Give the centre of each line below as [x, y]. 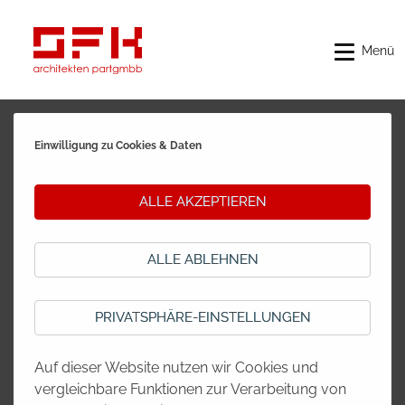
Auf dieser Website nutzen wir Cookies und [176, 367]
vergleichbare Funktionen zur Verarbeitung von [190, 389]
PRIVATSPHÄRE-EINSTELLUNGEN [202, 317]
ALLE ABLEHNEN [202, 259]
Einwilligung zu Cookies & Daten [118, 145]
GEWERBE [184, 223]
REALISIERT [189, 131]
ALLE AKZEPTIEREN [202, 201]
